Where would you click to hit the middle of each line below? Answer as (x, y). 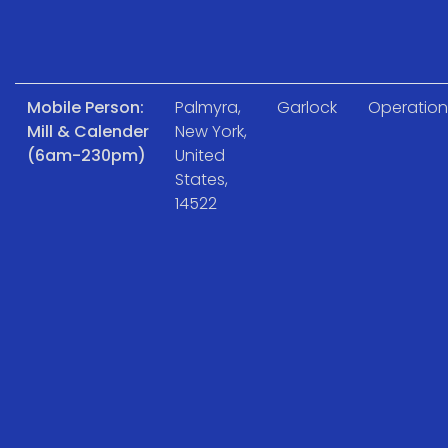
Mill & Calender (88, 131)
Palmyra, (208, 107)
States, (201, 179)
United (200, 155)
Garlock (307, 107)
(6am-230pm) (86, 155)
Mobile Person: (85, 107)
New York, (211, 131)
